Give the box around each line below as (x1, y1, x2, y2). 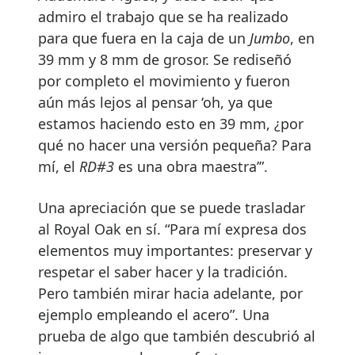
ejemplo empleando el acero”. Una (38, 305, 269, 325)
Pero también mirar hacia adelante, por (38, 284, 303, 303)
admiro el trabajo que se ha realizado (38, 7, 288, 27)
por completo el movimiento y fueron (38, 71, 290, 91)
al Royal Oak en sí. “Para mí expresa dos (38, 219, 307, 239)
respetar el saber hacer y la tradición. (38, 262, 288, 282)
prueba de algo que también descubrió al (38, 326, 315, 346)
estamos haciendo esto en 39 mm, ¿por (38, 114, 303, 134)
